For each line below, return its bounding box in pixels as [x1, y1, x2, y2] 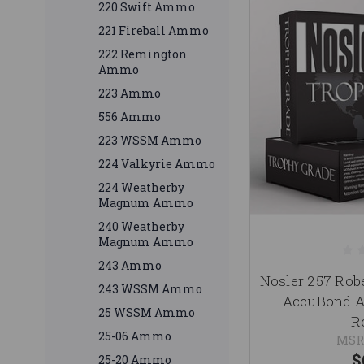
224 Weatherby [98, 180, 184, 196]
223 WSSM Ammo [98, 132, 201, 149]
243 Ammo [98, 258, 162, 274]
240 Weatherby [98, 219, 184, 235]
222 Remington [98, 46, 187, 63]
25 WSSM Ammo [98, 305, 195, 321]
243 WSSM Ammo [98, 281, 202, 297]
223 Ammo [98, 85, 161, 102]
